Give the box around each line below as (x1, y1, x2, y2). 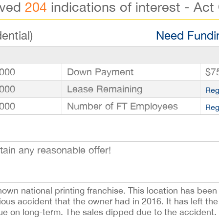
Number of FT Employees (67, 100, 178, 111)
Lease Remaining (67, 83, 142, 94)
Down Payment (67, 66, 133, 77)
